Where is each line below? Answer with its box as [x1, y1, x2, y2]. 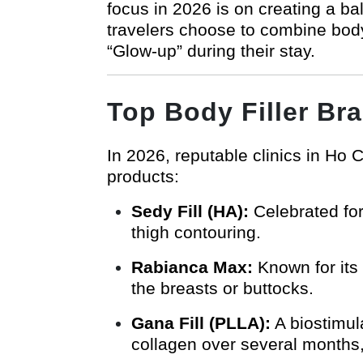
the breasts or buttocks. [131, 278, 314, 297]
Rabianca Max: [131, 257, 253, 276]
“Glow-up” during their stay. [107, 41, 315, 60]
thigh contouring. [131, 222, 261, 241]
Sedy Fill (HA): [131, 201, 249, 220]
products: [107, 166, 179, 186]
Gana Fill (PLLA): [131, 313, 271, 332]
